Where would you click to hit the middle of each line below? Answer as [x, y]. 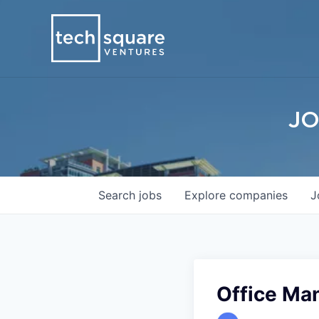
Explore [207, 195]
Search [119, 195]
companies [258, 195]
